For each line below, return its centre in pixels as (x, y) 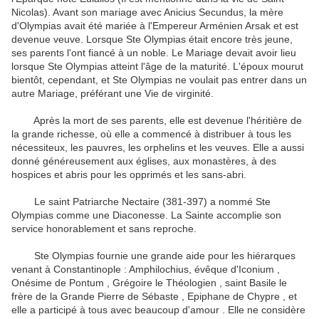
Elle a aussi (278, 148)
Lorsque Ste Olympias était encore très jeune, (189, 40)
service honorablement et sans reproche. (104, 229)
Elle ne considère (267, 310)
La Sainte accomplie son (226, 215)
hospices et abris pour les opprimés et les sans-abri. (129, 175)
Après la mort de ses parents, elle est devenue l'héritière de (157, 121)
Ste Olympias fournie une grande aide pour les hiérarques (153, 256)
